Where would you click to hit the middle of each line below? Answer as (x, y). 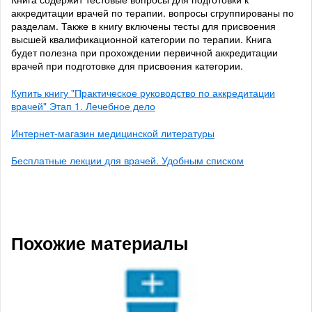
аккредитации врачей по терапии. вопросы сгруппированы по (153, 13)
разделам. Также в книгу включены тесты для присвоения (143, 26)
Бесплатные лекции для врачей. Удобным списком (127, 161)
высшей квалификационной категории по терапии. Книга (141, 39)
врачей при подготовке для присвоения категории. (127, 66)
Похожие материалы (100, 243)
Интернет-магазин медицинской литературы (113, 133)
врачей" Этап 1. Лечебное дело (83, 106)
